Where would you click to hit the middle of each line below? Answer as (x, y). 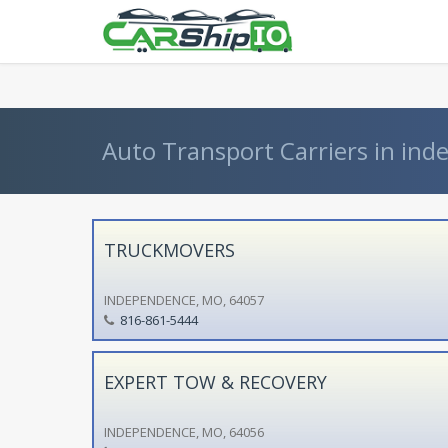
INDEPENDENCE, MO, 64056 (183, 431)
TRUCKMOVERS (169, 249)
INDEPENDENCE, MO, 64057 (183, 299)
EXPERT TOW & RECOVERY (215, 381)
